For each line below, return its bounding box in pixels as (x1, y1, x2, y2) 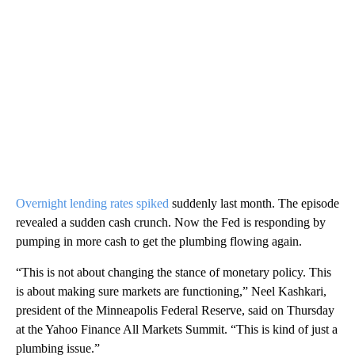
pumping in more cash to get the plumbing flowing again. (16, 235, 302, 249)
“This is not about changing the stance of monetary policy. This (16, 265, 331, 280)
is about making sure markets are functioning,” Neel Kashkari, (16, 284, 326, 299)
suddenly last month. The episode (169, 197, 339, 211)
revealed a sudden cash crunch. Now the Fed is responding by (16, 216, 326, 230)
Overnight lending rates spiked (16, 197, 169, 211)
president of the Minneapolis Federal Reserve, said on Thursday (16, 303, 334, 318)
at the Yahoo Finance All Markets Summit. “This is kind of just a (16, 323, 338, 337)
